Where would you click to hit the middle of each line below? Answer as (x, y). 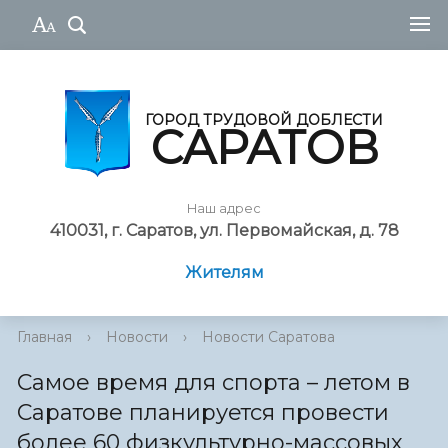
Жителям (224, 273)
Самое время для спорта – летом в (213, 383)
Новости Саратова (268, 337)
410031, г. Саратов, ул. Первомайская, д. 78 (224, 231)
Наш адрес (224, 209)
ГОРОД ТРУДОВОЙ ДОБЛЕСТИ (264, 119)
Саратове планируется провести (203, 413)
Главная (44, 337)
